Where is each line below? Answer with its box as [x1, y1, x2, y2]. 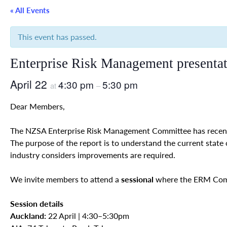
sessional [121, 174, 154, 184]
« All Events [10, 6, 50, 15]
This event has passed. [18, 32, 97, 42]
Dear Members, [10, 101, 65, 111]
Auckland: [10, 211, 48, 221]
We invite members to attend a [10, 174, 121, 184]
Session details [10, 199, 63, 209]
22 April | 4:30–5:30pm [48, 211, 129, 221]
